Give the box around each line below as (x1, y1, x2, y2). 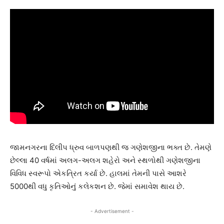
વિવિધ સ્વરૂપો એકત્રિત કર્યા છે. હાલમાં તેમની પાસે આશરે (10, 168, 186, 178)
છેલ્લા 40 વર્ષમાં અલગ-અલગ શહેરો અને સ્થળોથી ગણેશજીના (10, 155, 200, 165)
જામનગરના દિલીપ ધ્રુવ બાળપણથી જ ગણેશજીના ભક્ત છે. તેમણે (10, 142, 211, 152)
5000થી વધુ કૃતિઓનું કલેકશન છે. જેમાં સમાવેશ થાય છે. (10, 181, 184, 191)
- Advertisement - (90, 207, 134, 214)
